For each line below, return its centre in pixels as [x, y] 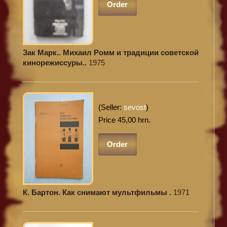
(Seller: [111, 107]
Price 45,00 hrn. [124, 120]
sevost [135, 107]
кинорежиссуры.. [56, 63]
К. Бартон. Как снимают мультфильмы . [101, 192]
